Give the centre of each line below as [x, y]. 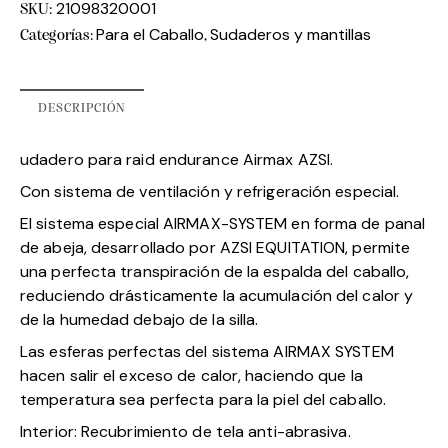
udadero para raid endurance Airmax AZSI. [176, 159]
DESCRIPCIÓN [82, 108]
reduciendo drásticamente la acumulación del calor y [217, 295]
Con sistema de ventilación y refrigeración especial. [210, 191]
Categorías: [58, 35]
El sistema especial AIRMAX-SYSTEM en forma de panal [223, 223]
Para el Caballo [150, 34]
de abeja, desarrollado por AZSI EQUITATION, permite [215, 247]
